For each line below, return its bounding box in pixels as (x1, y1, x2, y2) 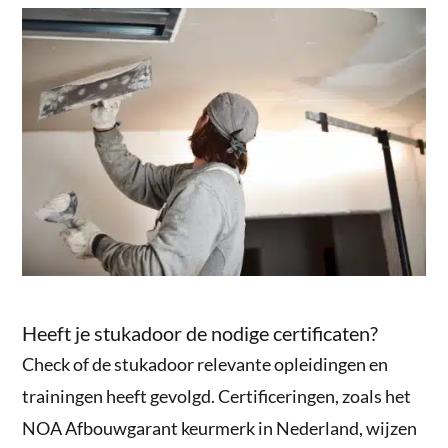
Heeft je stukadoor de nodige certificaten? (22, 321, 379, 346)
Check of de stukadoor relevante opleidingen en (22, 353, 389, 376)
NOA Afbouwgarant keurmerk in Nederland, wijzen (22, 417, 418, 440)
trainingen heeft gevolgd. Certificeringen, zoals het (22, 385, 412, 408)
